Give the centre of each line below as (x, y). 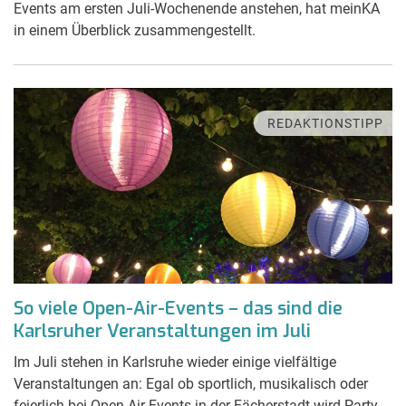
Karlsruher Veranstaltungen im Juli (162, 331)
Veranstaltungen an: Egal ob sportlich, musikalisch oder (191, 383)
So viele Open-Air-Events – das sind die (178, 308)
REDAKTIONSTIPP (325, 123)
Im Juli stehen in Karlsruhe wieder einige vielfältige (175, 362)
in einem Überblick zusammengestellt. (135, 30)
